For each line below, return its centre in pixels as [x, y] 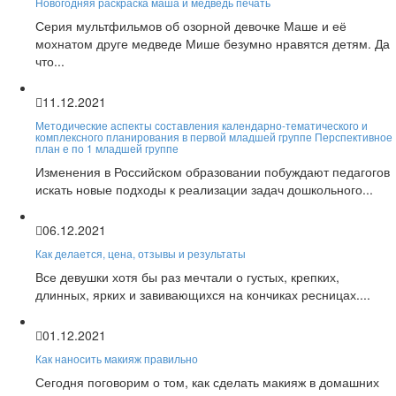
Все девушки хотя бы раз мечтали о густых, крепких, [187, 276]
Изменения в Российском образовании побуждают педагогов [213, 171]
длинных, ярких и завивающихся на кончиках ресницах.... [203, 294]
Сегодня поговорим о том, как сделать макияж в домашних [207, 381]
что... [50, 61]
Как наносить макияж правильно [117, 358]
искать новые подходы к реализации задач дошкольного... [204, 189]
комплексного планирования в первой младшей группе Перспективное [214, 136]
